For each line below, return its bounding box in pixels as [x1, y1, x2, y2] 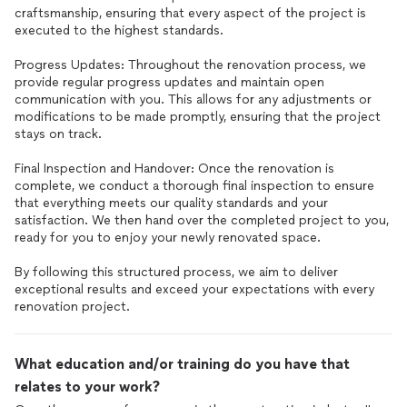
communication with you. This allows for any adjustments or [15, 92, 372, 107]
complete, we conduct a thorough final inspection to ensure [15, 178, 374, 194]
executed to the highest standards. [15, 23, 223, 38]
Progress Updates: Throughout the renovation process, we [15, 57, 366, 73]
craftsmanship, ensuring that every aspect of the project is [15, 5, 366, 21]
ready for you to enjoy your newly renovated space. [15, 230, 321, 245]
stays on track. [15, 126, 102, 142]
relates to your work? [15, 378, 160, 395]
